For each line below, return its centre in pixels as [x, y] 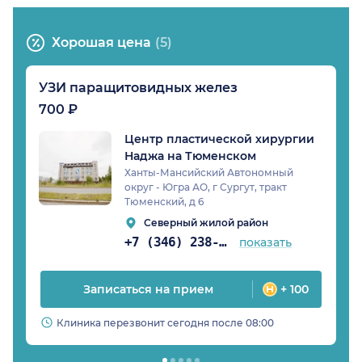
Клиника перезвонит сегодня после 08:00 [165, 323]
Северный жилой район [206, 223]
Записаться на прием [148, 290]
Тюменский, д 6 [164, 202]
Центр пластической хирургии [219, 139]
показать [266, 243]
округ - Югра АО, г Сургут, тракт [206, 187]
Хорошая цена [101, 43]
